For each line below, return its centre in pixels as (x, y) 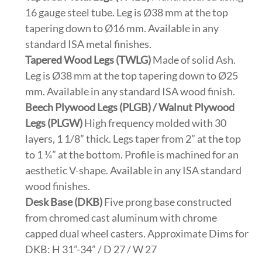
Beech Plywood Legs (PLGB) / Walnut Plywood (130, 107)
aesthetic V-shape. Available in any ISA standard (134, 170)
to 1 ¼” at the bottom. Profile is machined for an (132, 155)
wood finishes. (58, 186)
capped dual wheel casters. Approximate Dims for (137, 234)
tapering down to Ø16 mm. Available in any (122, 28)
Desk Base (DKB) (64, 202)
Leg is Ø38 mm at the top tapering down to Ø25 (132, 76)
